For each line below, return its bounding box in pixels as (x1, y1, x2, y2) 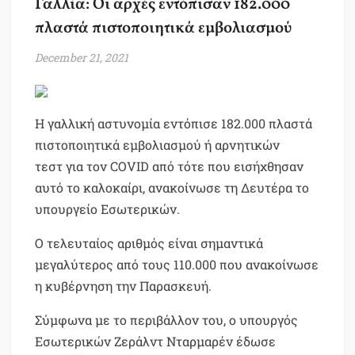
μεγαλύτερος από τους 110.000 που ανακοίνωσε (35, 256, 319, 273)
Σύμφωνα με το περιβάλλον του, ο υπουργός (35, 311, 299, 329)
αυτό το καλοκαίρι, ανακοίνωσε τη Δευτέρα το (35, 179, 310, 197)
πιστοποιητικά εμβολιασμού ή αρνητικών (35, 136, 281, 154)
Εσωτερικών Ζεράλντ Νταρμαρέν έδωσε (35, 333, 277, 350)
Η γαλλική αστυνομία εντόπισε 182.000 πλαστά (35, 115, 313, 132)
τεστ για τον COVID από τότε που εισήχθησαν (35, 158, 304, 175)
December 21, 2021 (35, 50, 129, 66)
